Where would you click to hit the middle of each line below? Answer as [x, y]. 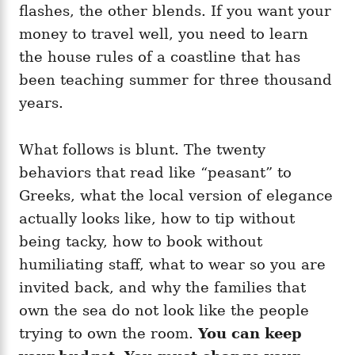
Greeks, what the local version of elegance [176, 195]
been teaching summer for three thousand [176, 79]
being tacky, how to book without [141, 241]
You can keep [250, 333]
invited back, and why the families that [162, 287]
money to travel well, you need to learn [164, 33]
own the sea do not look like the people [164, 310]
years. [41, 102]
